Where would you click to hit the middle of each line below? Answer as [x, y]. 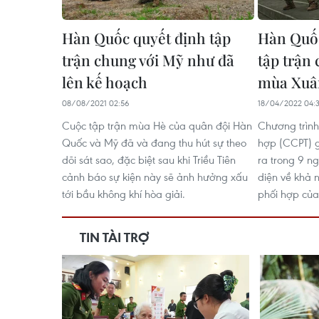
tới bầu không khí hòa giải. [124, 194]
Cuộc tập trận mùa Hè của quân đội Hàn [157, 125]
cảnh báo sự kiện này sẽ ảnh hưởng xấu [155, 177]
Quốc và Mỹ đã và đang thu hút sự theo [154, 142]
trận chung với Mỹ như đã [148, 60]
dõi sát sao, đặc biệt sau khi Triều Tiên [149, 159]
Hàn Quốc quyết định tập [146, 38]
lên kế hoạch [105, 82]
